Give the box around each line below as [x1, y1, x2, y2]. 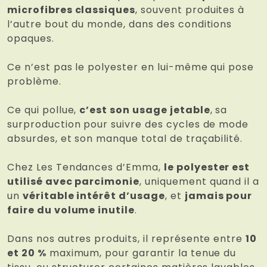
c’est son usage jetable [79, 103, 210, 117]
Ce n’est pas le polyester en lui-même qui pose [7, 60, 254, 74]
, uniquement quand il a [139, 175, 260, 189]
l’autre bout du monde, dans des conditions [7, 17, 232, 32]
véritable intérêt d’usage [22, 189, 165, 203]
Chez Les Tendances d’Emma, [7, 160, 164, 175]
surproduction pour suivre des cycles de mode [7, 117, 249, 132]
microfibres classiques [7, 3, 136, 17]
